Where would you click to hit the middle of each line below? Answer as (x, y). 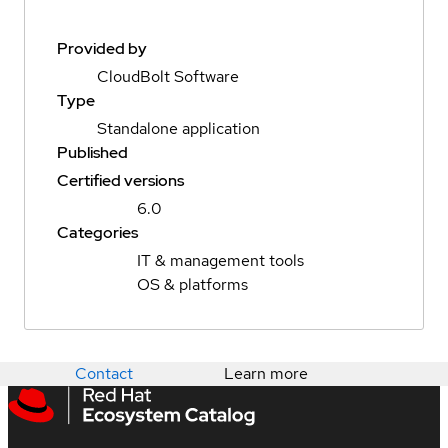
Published (92, 153)
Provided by (102, 49)
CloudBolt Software (168, 77)
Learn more (266, 374)
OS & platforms (192, 285)
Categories (97, 233)
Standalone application (178, 129)
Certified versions (120, 181)
